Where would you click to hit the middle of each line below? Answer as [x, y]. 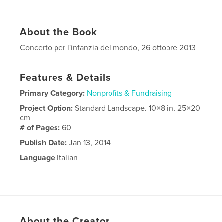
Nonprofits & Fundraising [130, 93]
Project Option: [48, 108]
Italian [67, 157]
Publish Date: [44, 142]
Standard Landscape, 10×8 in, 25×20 [138, 108]
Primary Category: [53, 93]
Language [38, 157]
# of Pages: [41, 128]
